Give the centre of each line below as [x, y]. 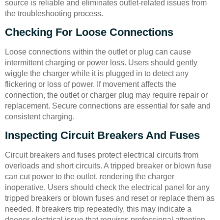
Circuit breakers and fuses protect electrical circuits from [102, 155]
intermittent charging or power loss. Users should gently [101, 62]
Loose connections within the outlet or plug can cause [98, 52]
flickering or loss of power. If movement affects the [91, 84]
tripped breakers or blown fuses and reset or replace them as [110, 198]
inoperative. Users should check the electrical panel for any [107, 188]
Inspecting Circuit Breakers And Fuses [102, 136]
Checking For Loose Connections [89, 32]
